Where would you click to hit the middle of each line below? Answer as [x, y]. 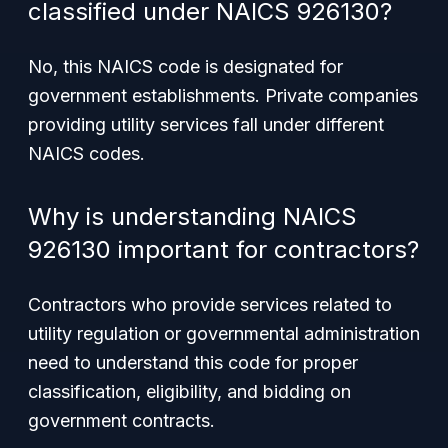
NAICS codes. [86, 153]
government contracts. [121, 420]
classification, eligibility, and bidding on [189, 391]
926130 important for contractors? [223, 249]
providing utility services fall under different [206, 124]
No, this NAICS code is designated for [185, 66]
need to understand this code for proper [193, 362]
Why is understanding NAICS [192, 216]
